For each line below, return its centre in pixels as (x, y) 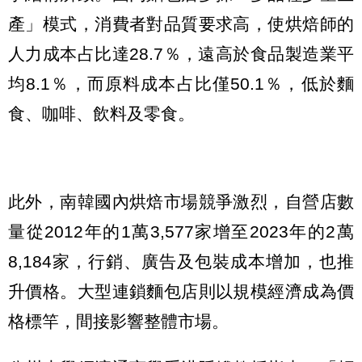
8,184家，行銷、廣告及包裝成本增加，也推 (181, 261)
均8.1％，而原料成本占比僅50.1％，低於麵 (181, 84)
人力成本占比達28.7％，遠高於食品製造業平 (181, 54)
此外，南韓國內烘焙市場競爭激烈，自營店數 (181, 201)
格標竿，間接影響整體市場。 (118, 321)
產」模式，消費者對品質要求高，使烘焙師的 (181, 24)
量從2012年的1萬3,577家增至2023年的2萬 (181, 231)
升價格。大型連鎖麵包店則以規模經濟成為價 (181, 291)
